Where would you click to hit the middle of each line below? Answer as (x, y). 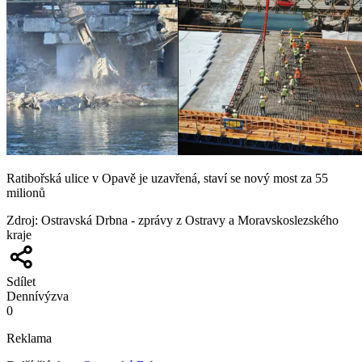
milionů (26, 192)
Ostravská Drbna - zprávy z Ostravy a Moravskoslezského (190, 220)
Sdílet (21, 281)
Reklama (29, 338)
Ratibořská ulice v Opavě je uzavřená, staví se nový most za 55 (167, 178)
